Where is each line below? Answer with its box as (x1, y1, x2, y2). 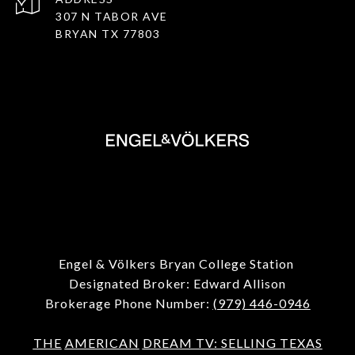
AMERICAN (64, 335, 139, 351)
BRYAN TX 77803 (55, 27, 160, 41)
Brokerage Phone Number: (44, 296, 213, 311)
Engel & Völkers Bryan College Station (58, 256, 297, 272)
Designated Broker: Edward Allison (69, 276, 286, 292)
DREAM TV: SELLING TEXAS (142, 335, 323, 351)
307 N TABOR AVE (55, 10, 168, 24)
